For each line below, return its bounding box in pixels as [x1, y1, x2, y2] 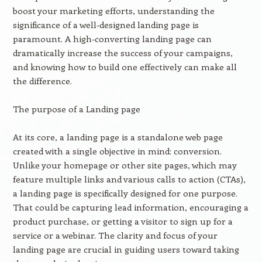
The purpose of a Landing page [12, 103, 140, 115]
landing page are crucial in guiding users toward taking [12, 243, 239, 255]
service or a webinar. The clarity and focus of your [12, 229, 218, 241]
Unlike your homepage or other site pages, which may [12, 159, 237, 171]
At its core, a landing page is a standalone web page [12, 131, 223, 143]
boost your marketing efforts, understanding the [12, 5, 215, 16]
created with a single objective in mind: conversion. [12, 145, 222, 157]
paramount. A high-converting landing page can [12, 33, 212, 44]
